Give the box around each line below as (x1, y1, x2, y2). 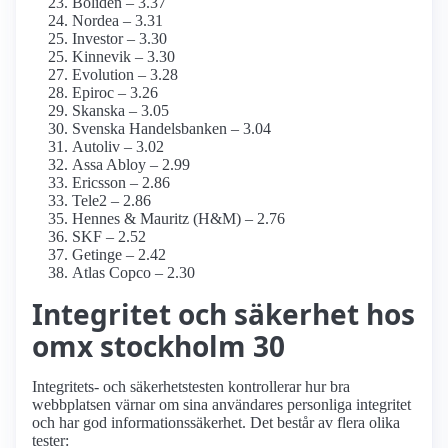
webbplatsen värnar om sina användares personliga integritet (32, 396, 411, 414)
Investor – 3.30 (72, 30, 167, 48)
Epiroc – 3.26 (72, 84, 158, 102)
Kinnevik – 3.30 (72, 48, 175, 66)
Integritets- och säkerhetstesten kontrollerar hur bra (32, 378, 350, 396)
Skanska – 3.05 (72, 102, 169, 120)
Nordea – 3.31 (72, 12, 163, 30)
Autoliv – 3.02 (72, 138, 164, 156)
